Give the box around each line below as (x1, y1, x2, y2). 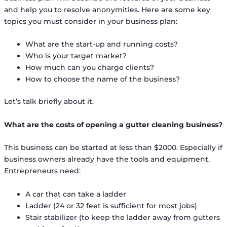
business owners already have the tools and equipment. (4, 155, 210, 164)
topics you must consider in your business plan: (4, 16, 177, 26)
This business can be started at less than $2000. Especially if (4, 143, 222, 153)
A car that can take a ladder (25, 189, 126, 199)
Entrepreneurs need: (4, 166, 81, 176)
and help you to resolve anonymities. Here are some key (4, 5, 210, 14)
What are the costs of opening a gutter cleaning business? (4, 120, 222, 129)
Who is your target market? (25, 51, 127, 61)
